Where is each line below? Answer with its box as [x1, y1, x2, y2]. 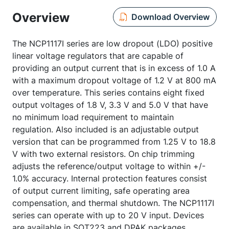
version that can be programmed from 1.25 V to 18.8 [12, 136, 216, 147]
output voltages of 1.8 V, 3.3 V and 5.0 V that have [12, 100, 208, 110]
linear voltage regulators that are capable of [12, 51, 184, 61]
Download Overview [131, 11, 210, 22]
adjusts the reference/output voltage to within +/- [12, 161, 205, 171]
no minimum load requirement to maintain [12, 112, 174, 122]
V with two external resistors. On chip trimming [12, 149, 195, 159]
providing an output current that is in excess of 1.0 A [12, 63, 216, 73]
